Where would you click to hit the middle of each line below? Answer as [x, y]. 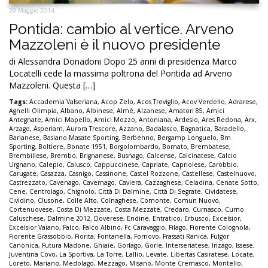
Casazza [52, 174]
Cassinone [111, 174]
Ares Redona [221, 120]
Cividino [22, 201]
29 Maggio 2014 [32, 11]
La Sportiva [76, 255]
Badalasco [162, 129]
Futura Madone [66, 246]
